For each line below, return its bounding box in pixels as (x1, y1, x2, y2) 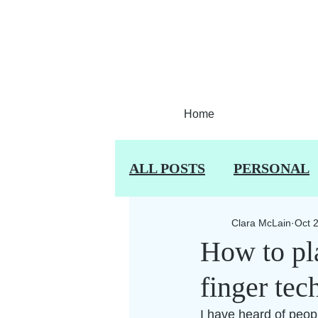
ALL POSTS (129, 160, 205, 176)
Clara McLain (231, 216, 291, 229)
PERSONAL (234, 160, 309, 176)
